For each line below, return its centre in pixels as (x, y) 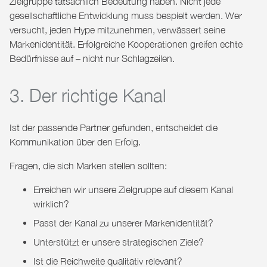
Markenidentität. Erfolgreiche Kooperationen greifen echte (126, 44)
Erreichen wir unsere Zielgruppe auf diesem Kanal (133, 190)
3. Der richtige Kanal (88, 95)
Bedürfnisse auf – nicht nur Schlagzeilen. (92, 59)
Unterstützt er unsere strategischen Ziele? (119, 242)
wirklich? (51, 204)
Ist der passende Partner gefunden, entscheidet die (114, 128)
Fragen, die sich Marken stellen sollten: (88, 166)
